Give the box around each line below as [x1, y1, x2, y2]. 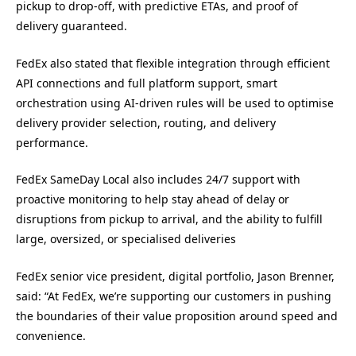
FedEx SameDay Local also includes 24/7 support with [16, 172, 300, 188]
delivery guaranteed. [16, 18, 127, 34]
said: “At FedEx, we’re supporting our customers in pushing [16, 288, 331, 304]
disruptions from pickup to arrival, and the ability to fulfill [16, 211, 323, 227]
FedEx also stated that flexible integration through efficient [16, 55, 330, 71]
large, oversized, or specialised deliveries [16, 231, 236, 247]
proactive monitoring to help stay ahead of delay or [16, 192, 289, 207]
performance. [16, 134, 88, 150]
